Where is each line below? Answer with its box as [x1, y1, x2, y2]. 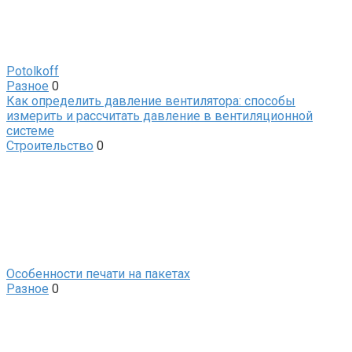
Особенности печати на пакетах [6, 266, 190, 281]
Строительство [6, 137, 93, 153]
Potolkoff [6, 63, 59, 79]
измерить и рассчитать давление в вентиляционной [6, 108, 313, 123]
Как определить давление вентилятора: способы [6, 93, 295, 108]
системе [6, 123, 54, 138]
